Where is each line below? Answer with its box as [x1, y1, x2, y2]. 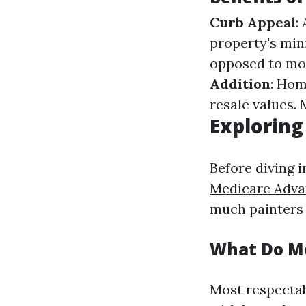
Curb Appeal [210, 14, 296, 31]
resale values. [210, 96, 300, 113]
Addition [210, 75, 270, 92]
